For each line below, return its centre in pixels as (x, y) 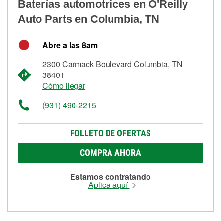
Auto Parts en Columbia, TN (89, 19)
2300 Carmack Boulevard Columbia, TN (112, 64)
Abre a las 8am (70, 45)
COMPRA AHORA (110, 152)
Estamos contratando (110, 176)
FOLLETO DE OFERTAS (110, 133)
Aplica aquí (109, 184)
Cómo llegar (64, 85)
